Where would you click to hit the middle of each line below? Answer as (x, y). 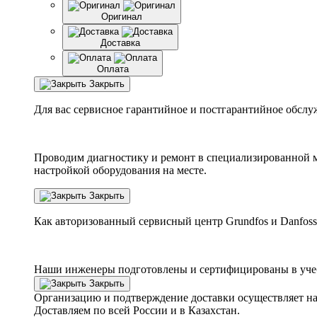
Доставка (120, 42)
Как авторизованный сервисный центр (130, 221)
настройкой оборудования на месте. (120, 170)
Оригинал (122, 16)
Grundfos (247, 221)
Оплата (113, 69)
